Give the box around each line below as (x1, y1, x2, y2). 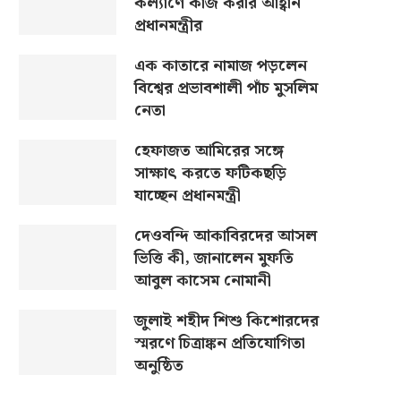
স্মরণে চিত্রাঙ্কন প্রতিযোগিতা (133, 330, 305, 356)
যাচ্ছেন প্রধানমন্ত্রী (133, 183, 241, 209)
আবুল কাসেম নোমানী (133, 268, 271, 294)
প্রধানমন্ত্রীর (133, 13, 202, 38)
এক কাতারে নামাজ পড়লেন (133, 53, 307, 79)
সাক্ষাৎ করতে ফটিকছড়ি (133, 160, 286, 186)
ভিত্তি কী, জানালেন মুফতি (133, 245, 294, 271)
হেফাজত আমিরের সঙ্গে (133, 138, 284, 164)
